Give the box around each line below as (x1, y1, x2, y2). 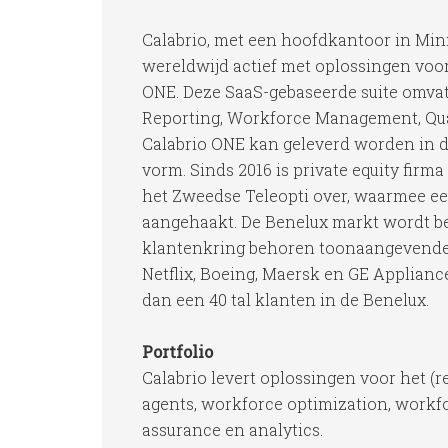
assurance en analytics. (142, 419, 323, 440)
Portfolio (142, 341, 213, 362)
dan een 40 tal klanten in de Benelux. (142, 289, 429, 310)
